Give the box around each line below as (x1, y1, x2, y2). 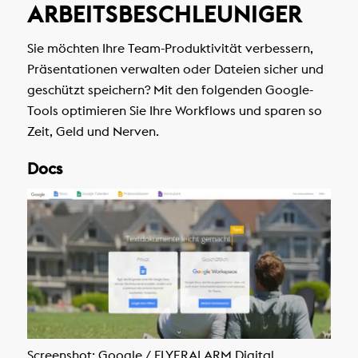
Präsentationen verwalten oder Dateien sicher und (26, 60, 324, 77)
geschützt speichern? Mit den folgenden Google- (26, 81, 313, 97)
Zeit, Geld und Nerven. (26, 122, 159, 139)
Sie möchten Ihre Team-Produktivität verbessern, (26, 39, 313, 56)
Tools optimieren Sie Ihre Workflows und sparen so (26, 101, 322, 118)
